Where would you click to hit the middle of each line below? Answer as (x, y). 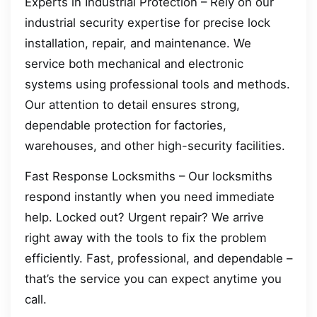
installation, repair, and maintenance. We (138, 43)
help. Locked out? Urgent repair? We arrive (144, 218)
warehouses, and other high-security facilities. (155, 145)
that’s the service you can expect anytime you (153, 279)
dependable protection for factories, (126, 125)
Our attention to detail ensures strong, (132, 104)
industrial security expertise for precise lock (148, 22)
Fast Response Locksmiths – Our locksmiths (149, 177)
